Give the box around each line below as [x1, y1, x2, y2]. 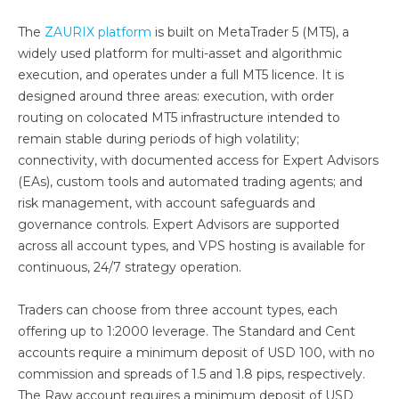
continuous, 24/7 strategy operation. [18, 259, 241, 275]
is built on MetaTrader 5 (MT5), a [151, 24, 349, 40]
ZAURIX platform [45, 24, 151, 40]
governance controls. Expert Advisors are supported [18, 216, 339, 232]
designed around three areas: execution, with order [18, 88, 334, 104]
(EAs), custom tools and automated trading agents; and [18, 174, 362, 190]
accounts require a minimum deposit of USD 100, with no [18, 345, 375, 361]
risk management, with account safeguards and [18, 195, 315, 211]
